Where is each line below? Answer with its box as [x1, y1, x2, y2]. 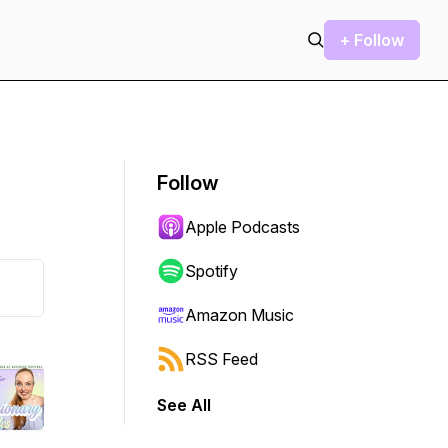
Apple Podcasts [185, 217, 300, 237]
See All [157, 395, 211, 415]
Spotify [185, 261, 238, 281]
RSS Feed [185, 349, 258, 369]
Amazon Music [185, 305, 294, 325]
